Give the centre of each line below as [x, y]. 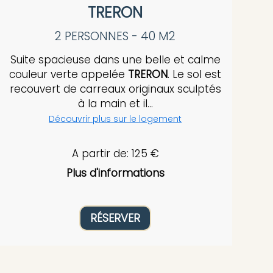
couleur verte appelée [69, 75]
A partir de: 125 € [115, 153]
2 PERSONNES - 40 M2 [115, 37]
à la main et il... [115, 104]
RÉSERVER [115, 218]
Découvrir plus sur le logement [115, 119]
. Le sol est [195, 75]
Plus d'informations [115, 173]
